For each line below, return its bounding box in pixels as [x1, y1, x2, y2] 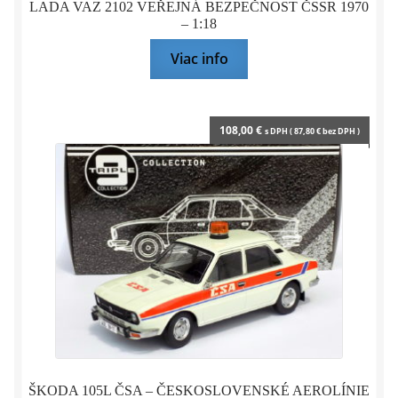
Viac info [170, 49, 228, 69]
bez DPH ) [320, 124, 360, 137]
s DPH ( [264, 124, 294, 137]
